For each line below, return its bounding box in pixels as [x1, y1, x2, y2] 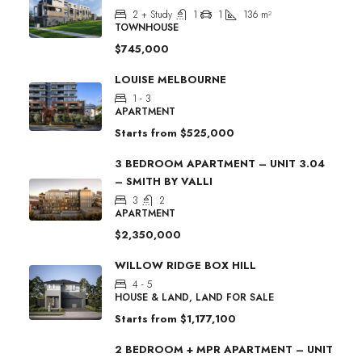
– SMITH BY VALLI [115, 173, 213, 189]
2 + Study [133, 6, 172, 22]
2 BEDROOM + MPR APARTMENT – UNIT [115, 341, 333, 357]
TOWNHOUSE [115, 19, 179, 35]
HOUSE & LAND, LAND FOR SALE [115, 289, 274, 305]
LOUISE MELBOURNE [115, 71, 226, 87]
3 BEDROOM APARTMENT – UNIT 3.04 [115, 155, 325, 171]
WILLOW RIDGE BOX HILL [115, 257, 256, 273]
